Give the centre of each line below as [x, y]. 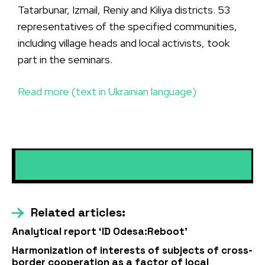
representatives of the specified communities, [127, 26]
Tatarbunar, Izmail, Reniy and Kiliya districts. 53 [124, 10]
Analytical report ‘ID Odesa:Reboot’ [100, 231]
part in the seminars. [65, 59]
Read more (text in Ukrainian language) [107, 91]
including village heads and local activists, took [124, 43]
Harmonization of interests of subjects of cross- [132, 250]
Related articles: [78, 212]
